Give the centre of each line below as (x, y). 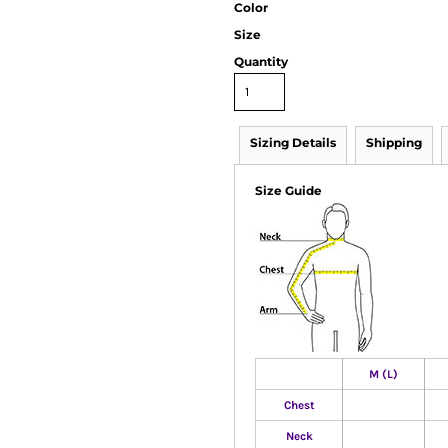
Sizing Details (293, 142)
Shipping (394, 142)
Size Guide (288, 190)
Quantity (261, 61)
